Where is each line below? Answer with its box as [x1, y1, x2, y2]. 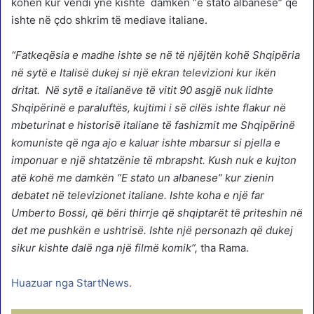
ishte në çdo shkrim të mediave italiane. [11, 13, 207, 27]
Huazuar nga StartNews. [11, 275, 132, 289]
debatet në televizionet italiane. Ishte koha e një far [11, 188, 264, 202]
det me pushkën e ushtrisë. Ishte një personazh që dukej [11, 223, 293, 237]
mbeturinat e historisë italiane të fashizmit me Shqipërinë [11, 118, 295, 132]
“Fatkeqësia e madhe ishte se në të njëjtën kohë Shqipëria [11, 48, 300, 62]
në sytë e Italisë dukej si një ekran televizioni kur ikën [11, 65, 276, 79]
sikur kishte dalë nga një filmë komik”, [11, 240, 198, 254]
